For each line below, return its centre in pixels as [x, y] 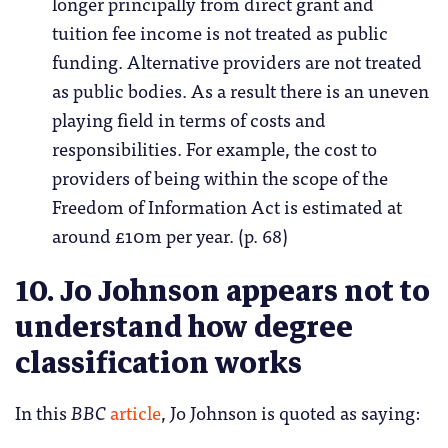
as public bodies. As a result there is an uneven [240, 90]
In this [43, 412]
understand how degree [184, 328]
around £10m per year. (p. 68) [169, 235]
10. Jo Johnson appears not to [222, 292]
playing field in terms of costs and [188, 119]
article [135, 412]
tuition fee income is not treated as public [219, 32]
